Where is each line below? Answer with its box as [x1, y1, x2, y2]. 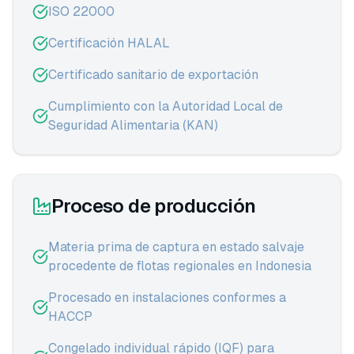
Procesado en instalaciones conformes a [48, 290, 286, 305]
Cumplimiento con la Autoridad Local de [48, 99, 283, 114]
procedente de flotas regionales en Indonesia [48, 258, 311, 273]
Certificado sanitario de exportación [48, 67, 258, 82]
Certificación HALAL [48, 36, 170, 51]
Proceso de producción [51, 195, 256, 217]
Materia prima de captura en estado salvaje [48, 239, 304, 254]
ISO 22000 [48, 4, 115, 19]
